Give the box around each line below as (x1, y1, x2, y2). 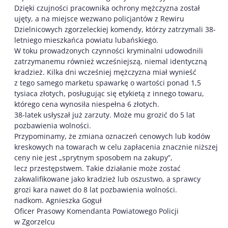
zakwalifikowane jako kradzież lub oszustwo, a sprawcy (14, 174, 201, 184)
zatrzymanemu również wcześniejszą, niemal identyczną (14, 56, 207, 66)
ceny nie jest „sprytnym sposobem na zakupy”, (14, 152, 173, 162)
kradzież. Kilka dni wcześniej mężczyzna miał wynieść (14, 67, 196, 77)
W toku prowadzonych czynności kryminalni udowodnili (14, 45, 203, 55)
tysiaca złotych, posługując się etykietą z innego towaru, (14, 88, 204, 98)
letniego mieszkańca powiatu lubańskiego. (14, 35, 158, 45)
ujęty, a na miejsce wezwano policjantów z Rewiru (14, 13, 184, 23)
